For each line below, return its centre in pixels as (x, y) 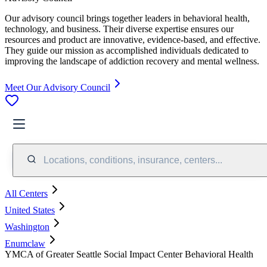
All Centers (26, 193)
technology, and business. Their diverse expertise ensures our (119, 29)
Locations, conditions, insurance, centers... (133, 160)
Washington (27, 226)
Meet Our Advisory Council (58, 87)
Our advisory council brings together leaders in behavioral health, (127, 18)
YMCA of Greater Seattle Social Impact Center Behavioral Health (129, 254)
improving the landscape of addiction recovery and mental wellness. (132, 61)
